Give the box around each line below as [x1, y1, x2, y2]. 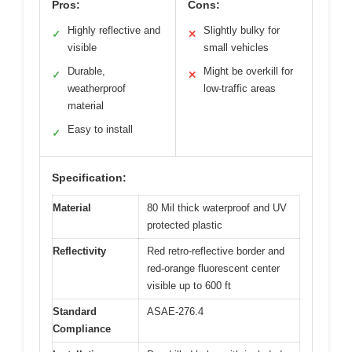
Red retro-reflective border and [147, 244, 284, 257]
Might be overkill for [203, 64, 293, 77]
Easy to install [68, 123, 133, 135]
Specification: [52, 170, 126, 184]
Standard [53, 305, 97, 317]
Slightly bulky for [203, 24, 280, 36]
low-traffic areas [203, 82, 276, 94]
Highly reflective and [68, 24, 160, 36]
